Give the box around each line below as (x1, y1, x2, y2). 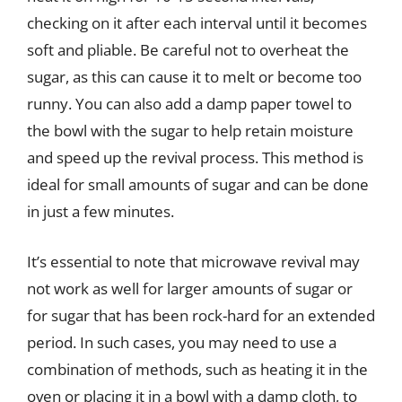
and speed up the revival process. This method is (27, 147, 363, 168)
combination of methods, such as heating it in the (27, 358, 368, 380)
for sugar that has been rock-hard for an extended (27, 304, 375, 326)
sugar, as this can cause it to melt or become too (27, 66, 362, 87)
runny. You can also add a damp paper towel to (27, 93, 352, 114)
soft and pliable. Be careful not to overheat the (27, 39, 349, 60)
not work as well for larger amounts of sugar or (27, 277, 353, 299)
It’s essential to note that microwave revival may (27, 250, 360, 272)
